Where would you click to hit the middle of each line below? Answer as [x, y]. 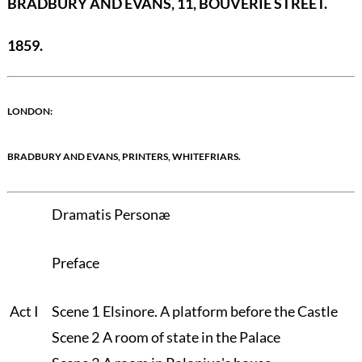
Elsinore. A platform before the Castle [220, 311]
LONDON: [29, 112]
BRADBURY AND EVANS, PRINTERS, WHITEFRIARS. [124, 157]
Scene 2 [75, 337]
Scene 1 [75, 311]
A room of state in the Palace [191, 337]
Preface [75, 262]
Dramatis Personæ [111, 214]
